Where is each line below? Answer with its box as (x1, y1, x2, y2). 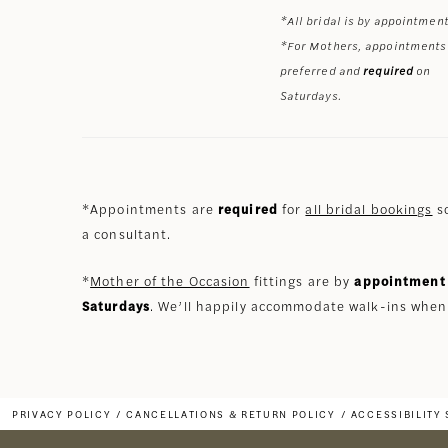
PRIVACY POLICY (12, 406, 112, 421)
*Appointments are (82, 198, 218, 218)
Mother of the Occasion (90, 270, 250, 290)
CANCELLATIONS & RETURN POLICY (126, 406, 336, 421)
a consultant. (82, 223, 172, 243)
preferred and (279, 62, 364, 78)
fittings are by (249, 270, 355, 290)
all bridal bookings (305, 198, 433, 218)
